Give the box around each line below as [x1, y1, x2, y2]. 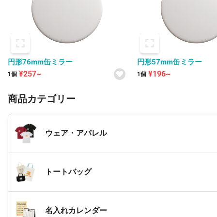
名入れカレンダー [45, 206, 107, 216]
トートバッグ [45, 167, 92, 177]
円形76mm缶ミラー [8, 57, 73, 66]
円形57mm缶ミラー [137, 57, 202, 66]
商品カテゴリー [8, 93, 76, 105]
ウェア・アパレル [45, 128, 107, 138]
